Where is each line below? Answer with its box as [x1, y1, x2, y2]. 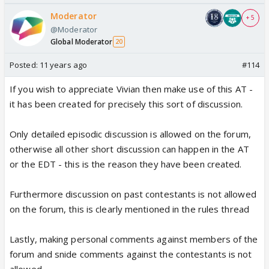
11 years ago [39, 59, 88, 70]
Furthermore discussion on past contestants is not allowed [10, 187, 256, 200]
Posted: [10, 59, 40, 70]
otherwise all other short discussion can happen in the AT [10, 142, 249, 155]
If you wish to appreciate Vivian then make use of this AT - [10, 82, 253, 95]
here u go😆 [25, 17, 77, 30]
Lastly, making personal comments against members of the [10, 232, 258, 245]
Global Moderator [50, 36, 113, 47]
